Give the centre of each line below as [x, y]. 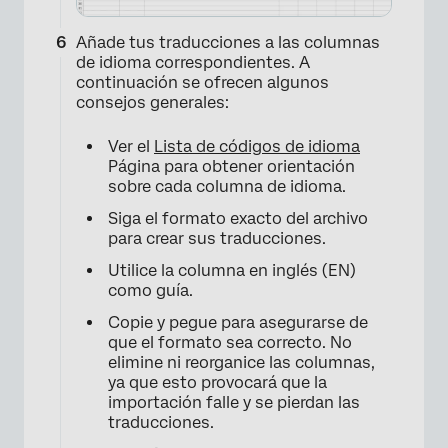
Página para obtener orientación [231, 167]
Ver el [131, 147]
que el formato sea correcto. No [230, 343]
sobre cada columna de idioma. [227, 187]
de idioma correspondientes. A [193, 63]
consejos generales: [152, 103]
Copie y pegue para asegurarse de [238, 323]
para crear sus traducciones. [217, 239]
